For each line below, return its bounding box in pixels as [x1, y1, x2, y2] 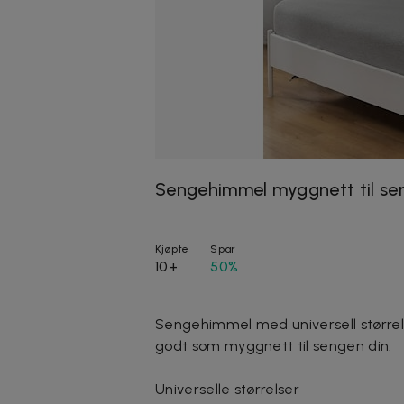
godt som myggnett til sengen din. [155, 336, 392, 354]
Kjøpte [155, 242, 189, 255]
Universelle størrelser [155, 380, 300, 398]
